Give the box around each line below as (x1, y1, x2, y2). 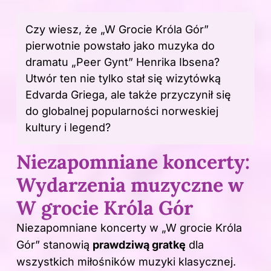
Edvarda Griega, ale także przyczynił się (25, 88, 231, 101)
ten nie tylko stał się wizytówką (57, 71, 221, 85)
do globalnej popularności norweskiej (25, 104, 218, 117)
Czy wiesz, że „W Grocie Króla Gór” (25, 22, 209, 36)
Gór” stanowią (16, 238, 93, 251)
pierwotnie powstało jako (25, 39, 158, 52)
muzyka (158, 39, 198, 52)
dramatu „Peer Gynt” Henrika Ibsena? (25, 55, 220, 68)
